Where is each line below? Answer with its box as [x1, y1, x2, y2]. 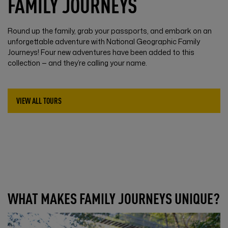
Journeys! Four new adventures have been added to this [8, 47, 194, 57]
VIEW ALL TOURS [16, 95, 62, 106]
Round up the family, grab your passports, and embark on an [8, 25, 212, 36]
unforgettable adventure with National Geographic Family [8, 36, 200, 46]
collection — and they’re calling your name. [8, 58, 147, 68]
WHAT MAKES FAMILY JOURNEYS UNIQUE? [8, 188, 220, 208]
